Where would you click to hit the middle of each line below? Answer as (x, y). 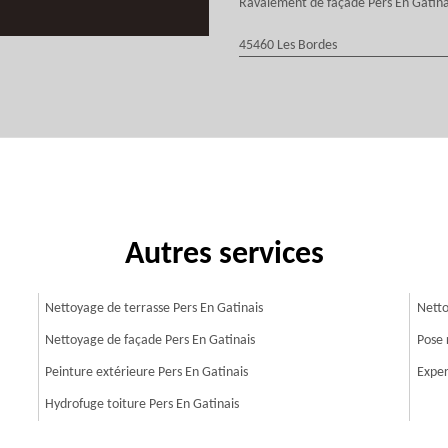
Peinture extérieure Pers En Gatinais (147, 373)
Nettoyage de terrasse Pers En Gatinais (154, 309)
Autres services (224, 255)
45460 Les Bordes (288, 46)
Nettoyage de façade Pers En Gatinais (150, 341)
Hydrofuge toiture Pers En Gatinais (142, 405)
